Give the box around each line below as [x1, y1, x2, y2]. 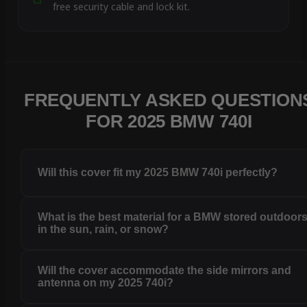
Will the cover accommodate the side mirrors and [38, 265, 292, 277]
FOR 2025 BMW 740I [86, 111, 252, 132]
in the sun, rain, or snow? [38, 223, 169, 236]
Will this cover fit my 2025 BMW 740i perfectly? [38, 167, 278, 179]
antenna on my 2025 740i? [38, 277, 174, 289]
